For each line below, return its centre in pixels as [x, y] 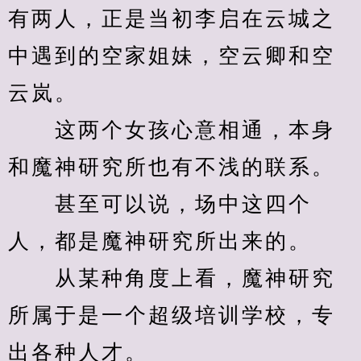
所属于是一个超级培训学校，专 [172, 315]
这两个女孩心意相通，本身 [172, 130]
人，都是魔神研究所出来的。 [160, 241]
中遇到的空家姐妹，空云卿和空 [172, 56]
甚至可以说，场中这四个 [160, 204]
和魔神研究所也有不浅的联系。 [172, 167]
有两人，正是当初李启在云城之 [172, 19]
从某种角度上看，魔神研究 [172, 278]
